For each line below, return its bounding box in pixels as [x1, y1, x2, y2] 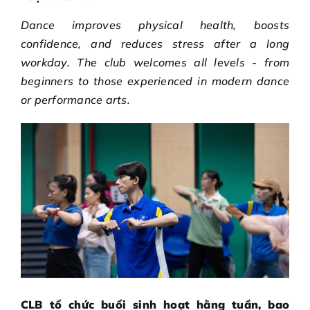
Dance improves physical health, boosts [21, 17, 289, 32]
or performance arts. [21, 92, 130, 107]
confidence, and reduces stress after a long [21, 36, 289, 51]
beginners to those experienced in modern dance [21, 73, 289, 88]
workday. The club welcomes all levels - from [21, 55, 289, 69]
